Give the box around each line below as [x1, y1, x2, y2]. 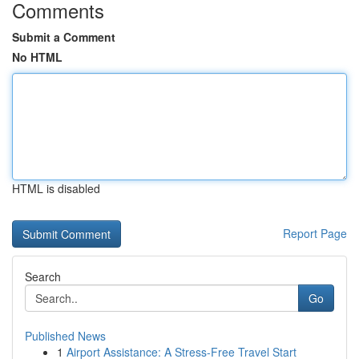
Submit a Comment [12, 29, 115, 45]
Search [25, 268, 61, 284]
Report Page [283, 225, 347, 241]
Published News [25, 328, 106, 344]
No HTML [12, 49, 63, 65]
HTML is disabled [12, 180, 100, 196]
